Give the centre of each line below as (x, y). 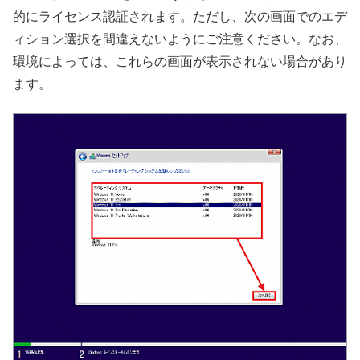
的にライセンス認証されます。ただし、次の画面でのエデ (180, 16)
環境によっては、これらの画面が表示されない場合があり (180, 61)
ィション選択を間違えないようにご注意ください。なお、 (180, 39)
